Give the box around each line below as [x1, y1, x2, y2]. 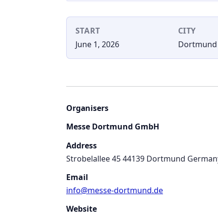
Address [66, 140, 97, 151]
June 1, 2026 [75, 39, 119, 50]
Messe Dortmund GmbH [66, 121, 159, 132]
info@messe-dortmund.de [66, 185, 163, 196]
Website [66, 203, 97, 214]
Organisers [66, 103, 109, 114]
